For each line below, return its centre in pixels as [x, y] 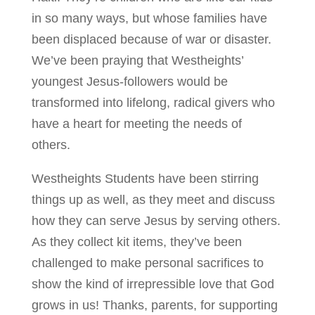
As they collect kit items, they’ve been [136, 242]
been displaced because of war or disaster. [151, 40]
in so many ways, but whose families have [149, 19]
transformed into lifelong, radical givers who [153, 103]
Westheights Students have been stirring [145, 179]
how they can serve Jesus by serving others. [156, 221]
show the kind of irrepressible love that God [153, 284]
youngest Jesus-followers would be [129, 82]
